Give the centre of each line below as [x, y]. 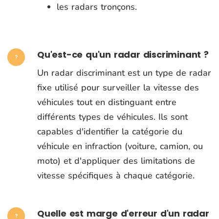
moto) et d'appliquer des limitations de [116, 161]
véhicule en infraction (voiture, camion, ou [120, 146]
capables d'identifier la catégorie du [110, 131]
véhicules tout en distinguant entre [107, 102]
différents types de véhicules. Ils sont [112, 117]
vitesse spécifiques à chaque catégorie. [116, 175]
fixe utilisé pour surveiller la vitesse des [118, 87]
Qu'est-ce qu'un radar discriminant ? [124, 54]
